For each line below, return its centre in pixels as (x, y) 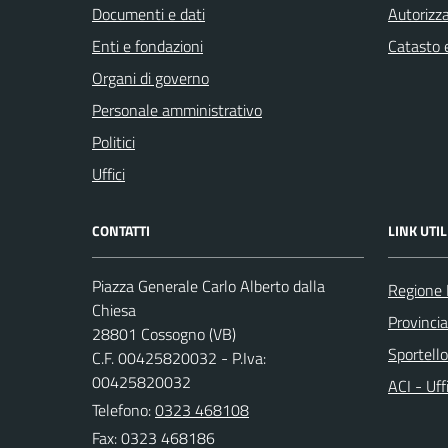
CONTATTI (121, 230)
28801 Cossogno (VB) (164, 333)
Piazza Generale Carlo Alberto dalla (208, 285)
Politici (113, 141)
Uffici (108, 173)
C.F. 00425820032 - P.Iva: (179, 357)
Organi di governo (150, 77)
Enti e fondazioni (147, 45)
